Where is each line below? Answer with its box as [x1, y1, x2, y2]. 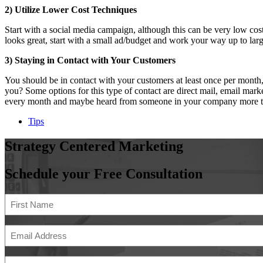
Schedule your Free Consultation [5, 166, 203, 181]
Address [4, 234, 37, 245]
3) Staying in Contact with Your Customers [5, 55, 176, 65]
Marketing [119, 138, 183, 154]
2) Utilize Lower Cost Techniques [5, 4, 137, 15]
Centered [59, 138, 115, 154]
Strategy [5, 138, 56, 154]
